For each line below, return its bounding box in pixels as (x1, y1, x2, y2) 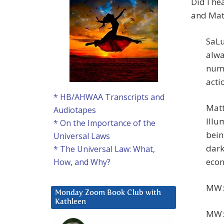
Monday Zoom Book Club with (55, 189, 161, 197)
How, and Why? (53, 156, 110, 168)
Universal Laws (53, 130, 110, 142)
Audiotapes (53, 104, 96, 116)
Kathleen (55, 198, 86, 206)
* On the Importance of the (53, 117, 155, 129)
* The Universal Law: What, (53, 143, 155, 155)
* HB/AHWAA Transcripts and (53, 91, 164, 103)
